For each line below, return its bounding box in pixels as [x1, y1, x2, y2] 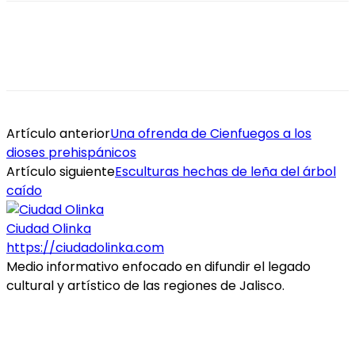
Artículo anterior [6, 124, 110, 143]
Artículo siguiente [6, 162, 115, 181]
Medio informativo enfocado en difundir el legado [6, 258, 311, 277]
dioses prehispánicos [6, 143, 136, 162]
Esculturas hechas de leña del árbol [115, 162, 336, 181]
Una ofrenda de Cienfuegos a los [110, 124, 311, 143]
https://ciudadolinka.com [6, 239, 164, 258]
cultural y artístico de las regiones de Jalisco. [6, 277, 284, 296]
